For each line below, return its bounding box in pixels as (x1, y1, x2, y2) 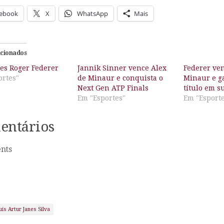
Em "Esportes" (77, 93, 125, 102)
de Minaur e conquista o (77, 73, 163, 82)
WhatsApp (77, 9, 108, 18)
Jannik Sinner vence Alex (77, 63, 166, 72)
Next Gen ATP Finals (77, 83, 148, 92)
